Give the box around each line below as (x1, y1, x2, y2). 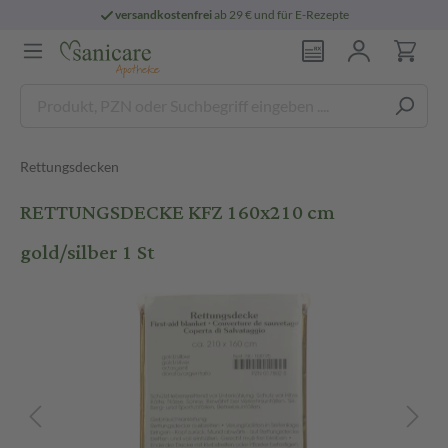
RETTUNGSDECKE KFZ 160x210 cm (20, 193, 335, 232)
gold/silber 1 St (20, 233, 155, 272)
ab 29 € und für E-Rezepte (212, 7, 350, 22)
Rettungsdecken (20, 158, 119, 175)
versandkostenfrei (115, 7, 213, 22)
